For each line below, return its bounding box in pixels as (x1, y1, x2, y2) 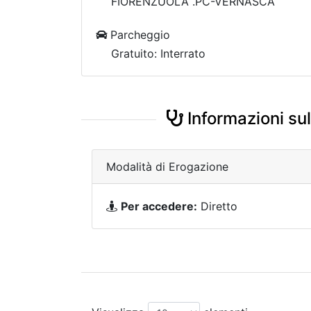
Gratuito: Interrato (111, 47, 205, 60)
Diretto (197, 199, 237, 213)
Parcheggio (107, 28, 170, 42)
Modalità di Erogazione (106, 160, 228, 174)
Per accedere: (121, 199, 197, 213)
